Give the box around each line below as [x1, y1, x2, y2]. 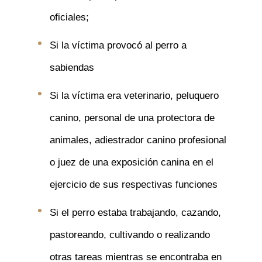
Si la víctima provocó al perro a [49, 39, 187, 51]
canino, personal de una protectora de [49, 112, 215, 123]
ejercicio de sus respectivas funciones [49, 178, 218, 190]
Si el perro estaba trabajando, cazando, [49, 206, 221, 218]
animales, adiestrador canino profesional [49, 134, 226, 146]
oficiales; [49, 11, 89, 23]
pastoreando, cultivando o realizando [49, 229, 210, 240]
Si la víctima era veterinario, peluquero [49, 89, 219, 101]
